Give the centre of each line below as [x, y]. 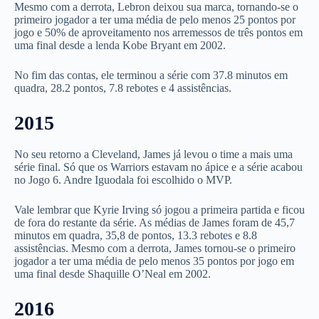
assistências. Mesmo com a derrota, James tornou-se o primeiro [155, 248]
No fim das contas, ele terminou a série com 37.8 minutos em [151, 75]
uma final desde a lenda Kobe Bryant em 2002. [120, 46]
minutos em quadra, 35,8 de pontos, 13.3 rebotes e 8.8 [136, 235]
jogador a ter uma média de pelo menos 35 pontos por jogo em [154, 261]
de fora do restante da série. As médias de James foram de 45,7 [155, 222]
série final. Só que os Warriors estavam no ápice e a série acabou [158, 167]
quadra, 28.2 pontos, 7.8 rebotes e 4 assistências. [123, 88]
